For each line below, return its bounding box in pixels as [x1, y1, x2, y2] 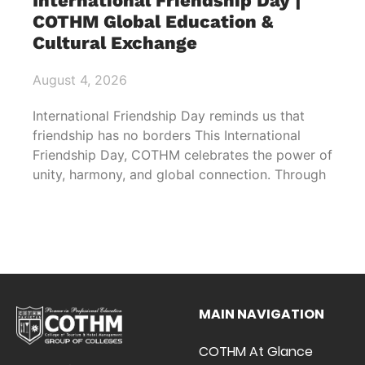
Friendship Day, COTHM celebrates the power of [33, 146, 332, 163]
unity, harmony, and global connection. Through [33, 165, 326, 182]
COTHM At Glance [199, 341, 313, 361]
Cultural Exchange [33, 32, 197, 53]
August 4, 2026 [33, 71, 127, 88]
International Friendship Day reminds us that [33, 107, 305, 124]
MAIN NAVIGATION [199, 304, 324, 323]
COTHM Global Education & [33, 11, 273, 32]
